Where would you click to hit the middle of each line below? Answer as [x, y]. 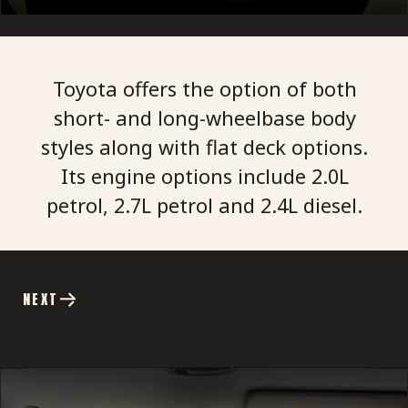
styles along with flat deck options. [205, 148]
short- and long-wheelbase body [204, 118]
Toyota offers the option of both [204, 89]
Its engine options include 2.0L [204, 177]
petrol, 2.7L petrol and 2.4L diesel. [205, 206]
